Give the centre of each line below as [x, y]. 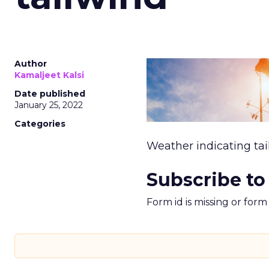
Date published [50, 94]
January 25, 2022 [49, 105]
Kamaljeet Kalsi [49, 75]
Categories [40, 124]
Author [31, 64]
